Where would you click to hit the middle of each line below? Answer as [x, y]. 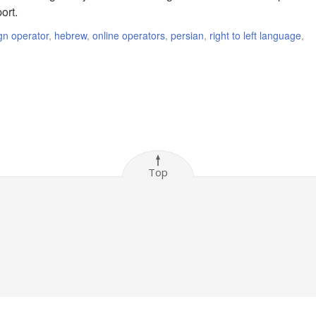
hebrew [71, 35]
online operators [129, 35]
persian [187, 35]
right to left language [255, 35]
